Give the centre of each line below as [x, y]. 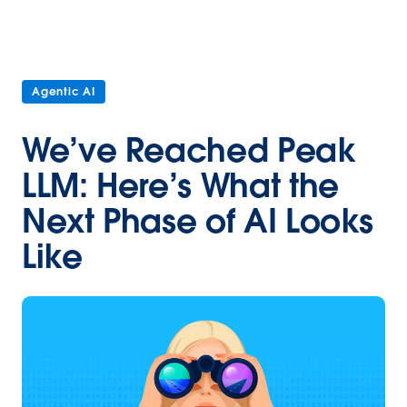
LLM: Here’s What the [180, 185]
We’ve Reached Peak [189, 150]
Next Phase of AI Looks [198, 221]
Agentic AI [64, 91]
